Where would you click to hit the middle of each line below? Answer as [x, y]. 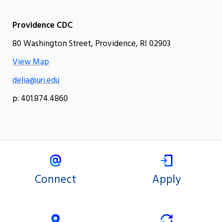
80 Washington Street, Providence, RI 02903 [91, 44]
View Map [31, 62]
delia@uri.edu [36, 81]
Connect [55, 180]
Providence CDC [43, 26]
